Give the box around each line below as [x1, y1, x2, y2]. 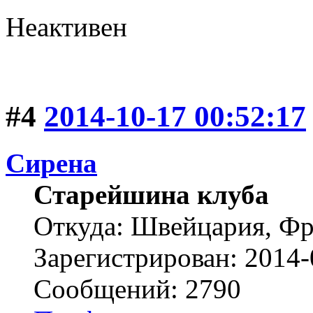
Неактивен [6, 11, 127, 42]
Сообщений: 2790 [34, 273, 241, 304]
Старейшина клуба [34, 179, 269, 210]
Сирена [6, 147, 97, 178]
